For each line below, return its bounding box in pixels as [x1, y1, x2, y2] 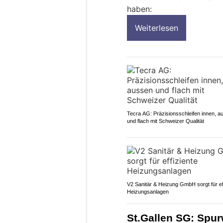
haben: [127, 4, 152, 14]
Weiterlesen [135, 23, 178, 33]
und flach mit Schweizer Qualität [127, 118, 204, 124]
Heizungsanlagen [127, 188, 169, 195]
